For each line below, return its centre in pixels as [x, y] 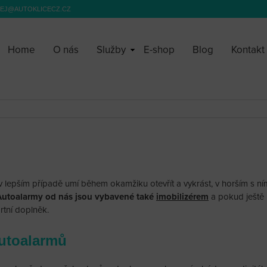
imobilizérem [182, 197]
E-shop [159, 50]
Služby [111, 50]
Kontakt [248, 50]
